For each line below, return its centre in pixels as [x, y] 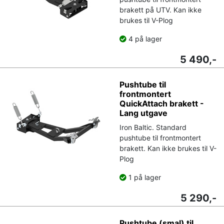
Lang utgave [143, 113]
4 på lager [144, 38]
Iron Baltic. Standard [153, 127]
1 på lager [144, 177]
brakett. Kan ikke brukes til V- [168, 148]
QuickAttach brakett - [162, 103]
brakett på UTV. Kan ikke [160, 9]
